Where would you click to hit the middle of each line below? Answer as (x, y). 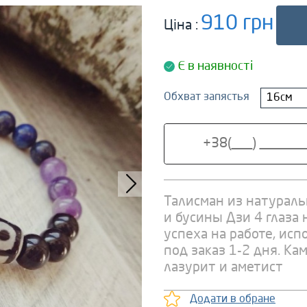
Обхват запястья (207, 98)
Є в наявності (216, 66)
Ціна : (181, 26)
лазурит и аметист (223, 268)
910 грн (237, 24)
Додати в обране (233, 299)
